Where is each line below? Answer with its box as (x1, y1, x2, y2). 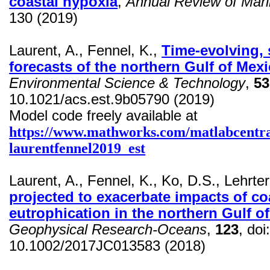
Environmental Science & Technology (9, 75, 246, 92)
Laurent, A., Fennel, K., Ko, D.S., (9, 173, 225, 189)
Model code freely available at (9, 108, 198, 124)
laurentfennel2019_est (9, 140, 146, 157)
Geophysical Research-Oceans (9, 222, 207, 238)
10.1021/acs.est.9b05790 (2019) (9, 92, 215, 108)
